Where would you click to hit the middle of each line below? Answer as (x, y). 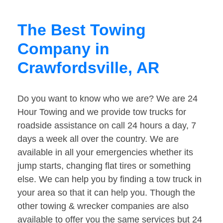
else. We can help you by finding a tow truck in (110, 179)
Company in (63, 49)
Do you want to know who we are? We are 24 (108, 99)
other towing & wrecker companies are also (103, 206)
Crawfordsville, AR (88, 68)
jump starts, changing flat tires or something (104, 166)
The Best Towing (82, 30)
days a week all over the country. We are (98, 139)
